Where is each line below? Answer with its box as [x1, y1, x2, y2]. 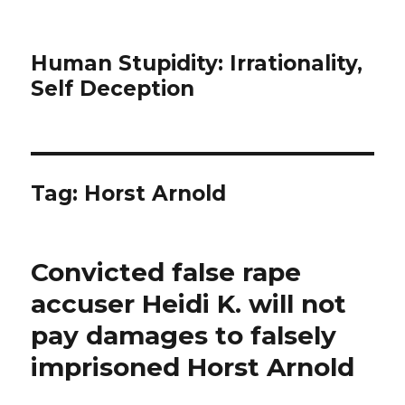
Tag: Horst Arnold [31, 181, 227, 206]
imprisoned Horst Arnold [31, 352, 355, 382]
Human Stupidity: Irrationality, [31, 51, 363, 76]
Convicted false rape [31, 257, 302, 287]
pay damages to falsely [31, 320, 337, 351]
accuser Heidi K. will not [31, 288, 347, 319]
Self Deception [31, 76, 195, 101]
